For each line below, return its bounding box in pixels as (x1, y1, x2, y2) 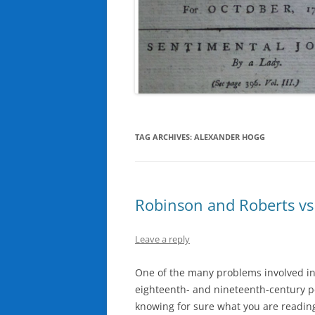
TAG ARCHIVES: (135, 131, 194, 142)
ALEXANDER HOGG (194, 131, 265, 142)
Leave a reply (135, 232, 190, 245)
